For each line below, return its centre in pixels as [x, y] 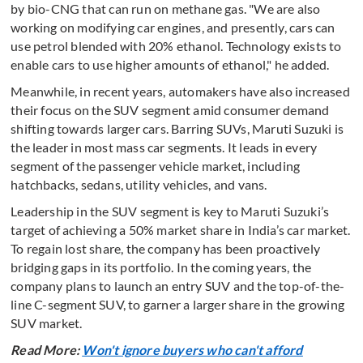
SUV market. [47, 323]
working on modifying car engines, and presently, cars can [173, 28]
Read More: [47, 350]
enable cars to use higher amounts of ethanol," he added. [170, 65]
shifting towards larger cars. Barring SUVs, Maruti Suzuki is [177, 129]
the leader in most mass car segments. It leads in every [164, 147]
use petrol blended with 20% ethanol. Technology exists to [176, 46]
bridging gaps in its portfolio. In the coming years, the [161, 267]
